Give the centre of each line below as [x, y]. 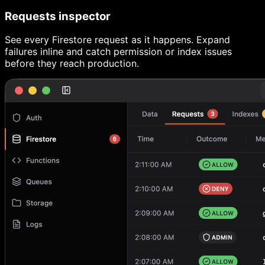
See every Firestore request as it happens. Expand [117, 40]
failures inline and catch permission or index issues [118, 52]
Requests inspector [58, 16]
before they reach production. [72, 64]
